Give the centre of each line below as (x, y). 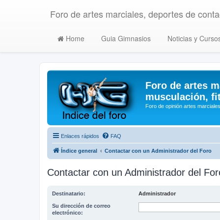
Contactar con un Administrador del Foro (158, 151)
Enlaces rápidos (80, 136)
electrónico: (68, 213)
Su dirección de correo (81, 206)
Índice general (79, 151)
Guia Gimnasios (125, 38)
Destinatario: (69, 193)
